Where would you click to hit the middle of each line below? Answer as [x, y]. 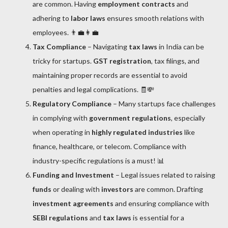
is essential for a [158, 217]
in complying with [61, 118]
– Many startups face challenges [164, 103]
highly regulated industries [137, 132]
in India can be [181, 46]
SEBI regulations [60, 217]
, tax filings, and [175, 61]
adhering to [52, 18]
